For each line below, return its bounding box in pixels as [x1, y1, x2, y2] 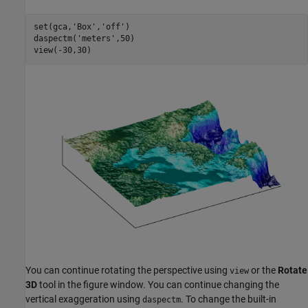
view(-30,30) [33, 45, 91, 56]
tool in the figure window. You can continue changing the [37, 278, 279, 290]
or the [249, 264, 278, 276]
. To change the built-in [181, 293, 276, 305]
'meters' [76, 34, 115, 44]
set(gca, [33, 22, 72, 32]
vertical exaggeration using [25, 293, 142, 305]
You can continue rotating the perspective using [25, 264, 230, 276]
